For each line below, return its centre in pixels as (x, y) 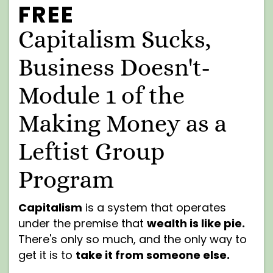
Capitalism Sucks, (115, 40)
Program (66, 180)
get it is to (47, 255)
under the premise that (83, 224)
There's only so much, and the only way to (133, 239)
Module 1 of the (101, 96)
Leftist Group (91, 152)
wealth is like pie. (196, 224)
